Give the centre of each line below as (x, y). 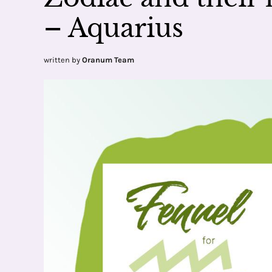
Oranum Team (108, 60)
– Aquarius (114, 28)
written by (63, 60)
